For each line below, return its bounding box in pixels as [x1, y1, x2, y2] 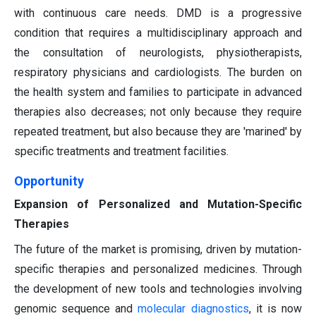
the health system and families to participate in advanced [14, 85, 302, 99]
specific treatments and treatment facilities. [14, 145, 229, 159]
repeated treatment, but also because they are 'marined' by [14, 125, 302, 139]
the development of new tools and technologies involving [14, 282, 302, 296]
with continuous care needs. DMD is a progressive [14, 6, 302, 20]
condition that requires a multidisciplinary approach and [14, 26, 302, 40]
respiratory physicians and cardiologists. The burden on [14, 66, 302, 80]
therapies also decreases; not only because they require [14, 105, 302, 119]
